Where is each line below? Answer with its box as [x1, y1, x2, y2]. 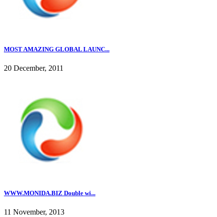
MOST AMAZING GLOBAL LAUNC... [4, 45, 109, 53]
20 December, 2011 [4, 64, 63, 73]
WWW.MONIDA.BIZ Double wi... [4, 189, 95, 197]
